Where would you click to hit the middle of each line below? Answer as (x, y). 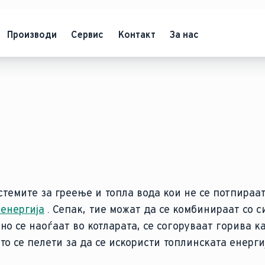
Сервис (87, 34)
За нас (184, 34)
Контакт (136, 34)
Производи (32, 34)
